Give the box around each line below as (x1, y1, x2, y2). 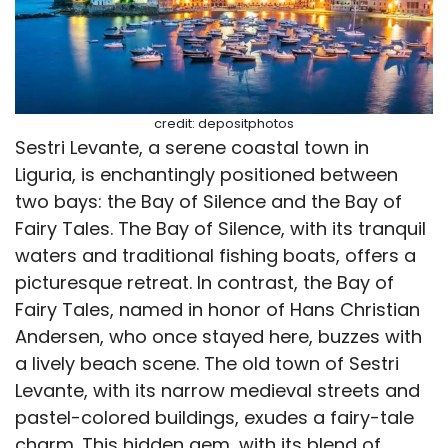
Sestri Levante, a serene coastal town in (15, 134, 369, 160)
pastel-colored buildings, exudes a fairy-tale (15, 404, 414, 430)
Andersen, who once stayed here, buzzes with (15, 323, 422, 349)
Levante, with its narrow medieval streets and (15, 377, 420, 403)
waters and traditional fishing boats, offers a (15, 242, 416, 268)
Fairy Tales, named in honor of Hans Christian (15, 296, 420, 322)
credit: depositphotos (154, 113, 294, 133)
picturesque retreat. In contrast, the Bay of (15, 269, 394, 295)
